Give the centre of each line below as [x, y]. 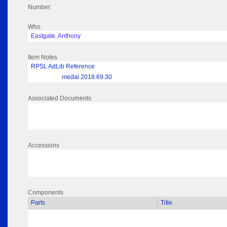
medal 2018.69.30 [87, 77]
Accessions [44, 146]
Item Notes [43, 58]
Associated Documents [60, 99]
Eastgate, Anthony [56, 36]
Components [46, 193]
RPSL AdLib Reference [63, 67]
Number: [40, 7]
